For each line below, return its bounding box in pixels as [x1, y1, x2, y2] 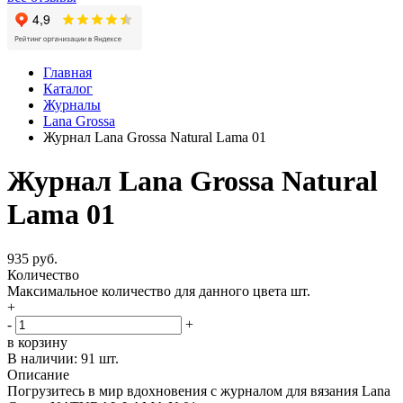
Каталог [43, 81, 93, 96]
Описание [7, 366, 69, 382]
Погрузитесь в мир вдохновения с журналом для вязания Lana [7, 382, 390, 399]
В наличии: [7, 350, 81, 366]
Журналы [43, 97, 101, 112]
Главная [43, 65, 92, 80]
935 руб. [7, 250, 58, 266]
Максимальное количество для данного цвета [7, 282, 291, 299]
